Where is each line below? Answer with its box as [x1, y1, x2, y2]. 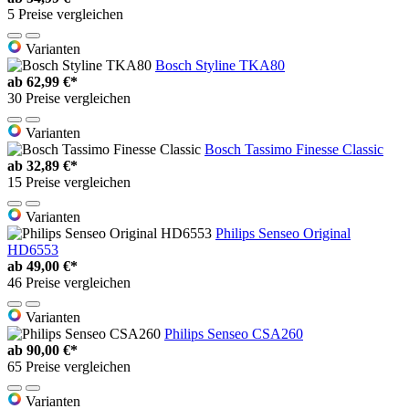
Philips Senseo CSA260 [164, 325, 303, 341]
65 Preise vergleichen [7, 358, 131, 374]
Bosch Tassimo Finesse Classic [204, 141, 383, 157]
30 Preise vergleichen [7, 89, 131, 106]
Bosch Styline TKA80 [155, 57, 285, 73]
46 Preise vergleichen [7, 274, 131, 290]
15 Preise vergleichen [7, 173, 131, 190]
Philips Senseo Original [215, 225, 351, 241]
